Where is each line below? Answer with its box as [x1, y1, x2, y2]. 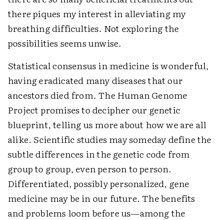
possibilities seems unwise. [8, 36, 122, 50]
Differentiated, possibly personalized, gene [8, 177, 190, 190]
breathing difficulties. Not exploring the [8, 22, 179, 35]
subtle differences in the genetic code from [8, 147, 190, 161]
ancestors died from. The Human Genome [8, 88, 188, 102]
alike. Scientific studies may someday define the [8, 133, 212, 146]
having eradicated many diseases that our [8, 74, 183, 87]
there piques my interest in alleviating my [8, 7, 186, 20]
